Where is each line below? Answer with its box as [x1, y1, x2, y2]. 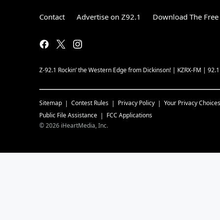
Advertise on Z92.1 [77, 12, 141, 22]
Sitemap [39, 99, 62, 107]
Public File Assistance [39, 111, 97, 119]
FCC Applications [107, 111, 152, 119]
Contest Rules [71, 99, 109, 107]
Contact [39, 12, 65, 22]
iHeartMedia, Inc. [61, 121, 108, 130]
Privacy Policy [118, 99, 155, 107]
